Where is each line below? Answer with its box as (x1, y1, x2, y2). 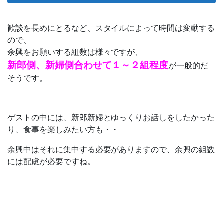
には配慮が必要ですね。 (7, 157, 95, 166)
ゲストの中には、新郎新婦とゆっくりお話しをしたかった (7, 113, 215, 122)
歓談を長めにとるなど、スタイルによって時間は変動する (7, 24, 215, 33)
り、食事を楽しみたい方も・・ (7, 125, 119, 134)
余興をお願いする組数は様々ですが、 (7, 48, 143, 57)
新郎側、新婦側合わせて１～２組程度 (7, 60, 168, 71)
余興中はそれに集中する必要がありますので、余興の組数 (7, 145, 215, 154)
